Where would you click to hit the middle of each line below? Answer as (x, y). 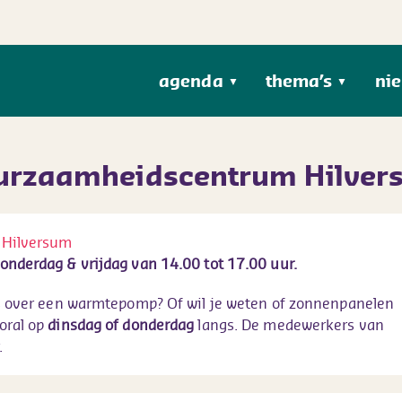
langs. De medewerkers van (289, 325)
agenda (191, 81)
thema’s (299, 81)
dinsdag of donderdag (119, 325)
